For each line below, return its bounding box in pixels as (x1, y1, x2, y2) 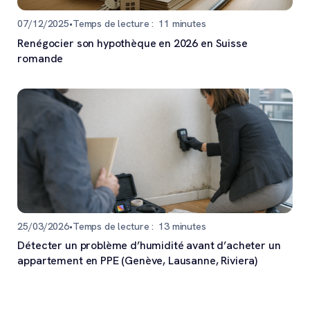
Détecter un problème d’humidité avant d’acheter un (17, 238, 281, 253)
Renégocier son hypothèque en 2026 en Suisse (17, 35, 248, 51)
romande (17, 51, 64, 66)
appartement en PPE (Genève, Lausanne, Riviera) (17, 253, 258, 268)
